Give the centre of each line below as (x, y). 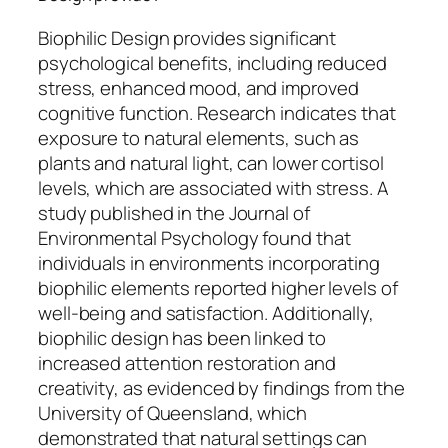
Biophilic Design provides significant (187, 37)
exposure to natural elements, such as (199, 137)
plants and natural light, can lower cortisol (211, 162)
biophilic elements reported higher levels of (218, 287)
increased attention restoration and (187, 362)
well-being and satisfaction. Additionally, (206, 312)
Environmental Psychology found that (194, 237)
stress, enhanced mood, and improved (198, 87)
